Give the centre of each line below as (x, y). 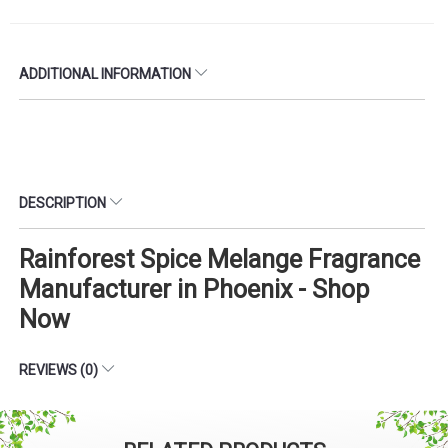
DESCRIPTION (64, 202)
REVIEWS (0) (60, 369)
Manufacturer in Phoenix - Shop (194, 289)
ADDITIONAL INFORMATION (106, 73)
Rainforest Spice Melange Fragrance (219, 259)
